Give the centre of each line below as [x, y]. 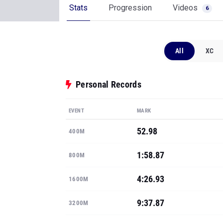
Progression [130, 8]
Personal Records [109, 84]
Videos [186, 8]
